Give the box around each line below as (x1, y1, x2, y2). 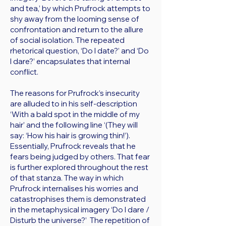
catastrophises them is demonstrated (10, 194, 146, 204)
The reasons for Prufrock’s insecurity (10, 88, 140, 98)
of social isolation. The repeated (10, 35, 125, 45)
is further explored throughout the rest (10, 162, 148, 172)
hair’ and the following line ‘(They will (10, 120, 138, 130)
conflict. (10, 67, 40, 77)
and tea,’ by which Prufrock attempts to (10, 4, 150, 13)
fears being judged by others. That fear (10, 152, 150, 161)
